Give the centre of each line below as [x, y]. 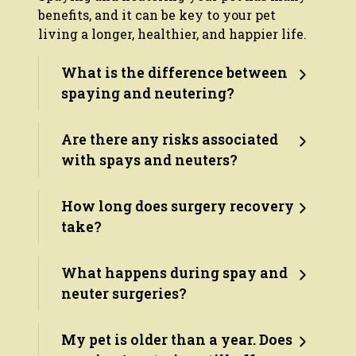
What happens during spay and [174, 273]
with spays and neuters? [149, 161]
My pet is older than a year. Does [177, 340]
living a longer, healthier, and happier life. [172, 34]
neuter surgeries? [124, 294]
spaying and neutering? [148, 94]
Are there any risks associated [170, 140]
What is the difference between [174, 73]
